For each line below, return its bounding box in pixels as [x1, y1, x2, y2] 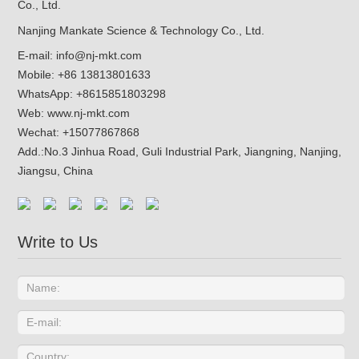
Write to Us [17, 233, 98, 252]
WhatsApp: [17, 87, 76, 101]
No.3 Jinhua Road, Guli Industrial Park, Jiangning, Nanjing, [43, 145, 341, 159]
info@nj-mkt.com [55, 49, 142, 63]
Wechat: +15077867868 [17, 126, 139, 139]
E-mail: [17, 49, 56, 63]
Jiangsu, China [17, 164, 93, 178]
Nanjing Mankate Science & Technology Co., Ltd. [17, 24, 264, 38]
